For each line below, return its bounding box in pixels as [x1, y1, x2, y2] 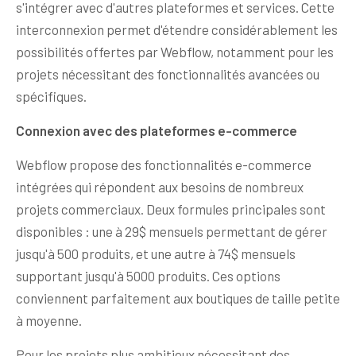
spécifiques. [16, 88, 87, 105]
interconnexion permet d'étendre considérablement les [16, 21, 338, 38]
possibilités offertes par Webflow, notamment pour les [16, 44, 334, 60]
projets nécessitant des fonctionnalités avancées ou [16, 66, 319, 83]
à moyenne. [16, 312, 82, 329]
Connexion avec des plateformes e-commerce [16, 122, 297, 139]
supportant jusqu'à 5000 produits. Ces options [16, 268, 281, 284]
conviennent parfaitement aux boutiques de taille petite [16, 290, 340, 307]
